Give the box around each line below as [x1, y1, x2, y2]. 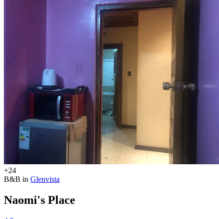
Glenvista [30, 175, 60, 183]
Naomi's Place [4, 193, 75, 206]
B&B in [4, 175, 30, 183]
